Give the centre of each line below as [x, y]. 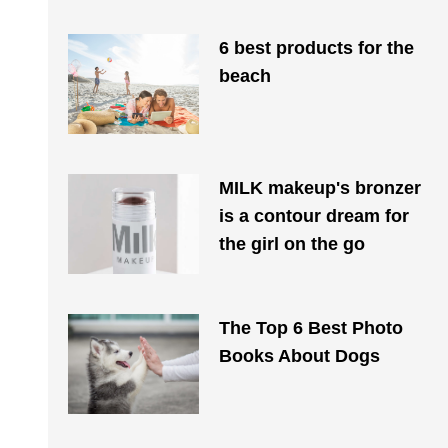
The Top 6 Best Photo [310, 328]
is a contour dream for [313, 216]
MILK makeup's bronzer [319, 188]
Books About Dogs [299, 356]
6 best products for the [316, 48]
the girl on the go [291, 244]
